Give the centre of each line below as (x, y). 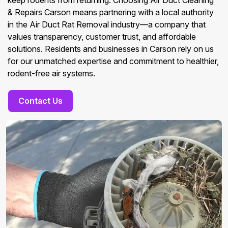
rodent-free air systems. (51, 73)
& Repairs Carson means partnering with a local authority (111, 12)
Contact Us (40, 101)
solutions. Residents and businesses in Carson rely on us (111, 49)
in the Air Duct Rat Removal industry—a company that (107, 24)
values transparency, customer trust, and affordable (102, 37)
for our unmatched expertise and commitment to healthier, (113, 61)
